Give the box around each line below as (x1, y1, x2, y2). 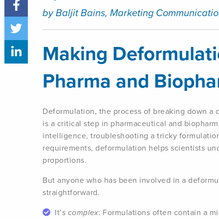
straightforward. (43, 187, 100, 198)
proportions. (43, 154, 87, 166)
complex (67, 207, 98, 218)
